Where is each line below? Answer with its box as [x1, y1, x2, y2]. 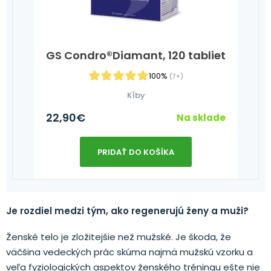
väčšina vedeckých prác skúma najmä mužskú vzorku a [6, 245, 253, 258]
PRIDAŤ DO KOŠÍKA [97, 146, 174, 158]
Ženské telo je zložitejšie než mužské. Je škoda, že [6, 230, 231, 243]
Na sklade [177, 111, 226, 124]
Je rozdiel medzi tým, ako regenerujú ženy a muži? [6, 204, 251, 217]
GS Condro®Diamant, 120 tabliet [46, 47, 226, 63]
